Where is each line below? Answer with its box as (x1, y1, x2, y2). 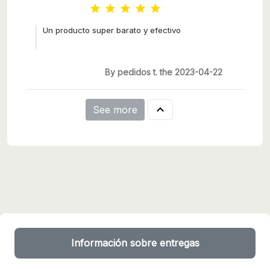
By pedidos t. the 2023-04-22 (105, 67, 222, 78)
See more (92, 104, 137, 116)
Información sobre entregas (71, 237, 199, 250)
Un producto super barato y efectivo (43, 25, 181, 35)
